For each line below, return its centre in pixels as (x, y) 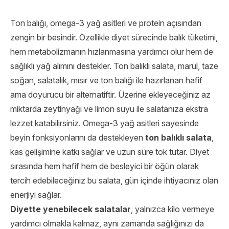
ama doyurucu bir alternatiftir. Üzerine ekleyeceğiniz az (110, 95)
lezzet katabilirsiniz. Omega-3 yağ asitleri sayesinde (105, 123)
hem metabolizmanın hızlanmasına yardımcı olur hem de (112, 52)
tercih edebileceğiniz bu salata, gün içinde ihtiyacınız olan (114, 180)
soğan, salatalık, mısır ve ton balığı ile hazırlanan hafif (106, 80)
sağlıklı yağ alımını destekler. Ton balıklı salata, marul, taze (114, 66)
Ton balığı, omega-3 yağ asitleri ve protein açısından (106, 23)
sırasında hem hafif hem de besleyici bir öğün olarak (105, 166)
